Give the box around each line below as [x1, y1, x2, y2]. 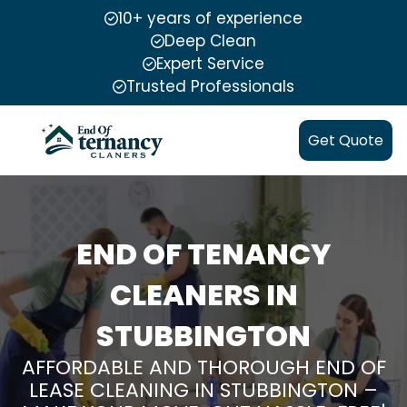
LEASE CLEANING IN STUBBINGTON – [29, 376, 378, 404]
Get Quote [308, 130, 383, 151]
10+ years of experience [118, 7, 303, 29]
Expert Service [156, 53, 264, 74]
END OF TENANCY [76, 233, 331, 274]
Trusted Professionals [126, 75, 294, 97]
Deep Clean [164, 30, 256, 52]
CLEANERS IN [109, 274, 298, 315]
